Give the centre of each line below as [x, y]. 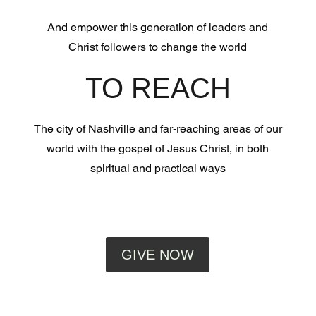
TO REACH [158, 89]
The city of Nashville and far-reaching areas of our [158, 129]
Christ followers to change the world [158, 47]
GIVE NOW [158, 255]
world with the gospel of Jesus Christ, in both [158, 149]
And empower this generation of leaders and [158, 28]
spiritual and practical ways [158, 169]
